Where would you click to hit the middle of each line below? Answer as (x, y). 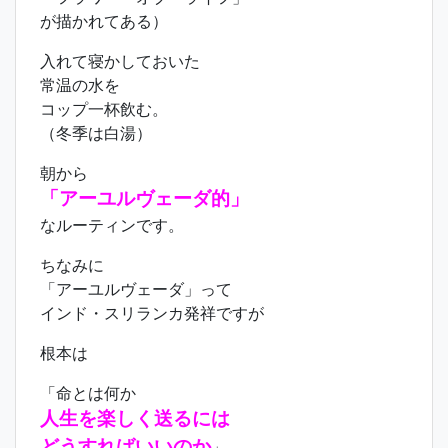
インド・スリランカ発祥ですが (152, 313)
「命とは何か (88, 393)
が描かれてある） (104, 21)
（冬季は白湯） (96, 133)
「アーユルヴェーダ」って (136, 289)
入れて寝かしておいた (120, 61)
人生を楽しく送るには (135, 418)
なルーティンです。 (112, 225)
